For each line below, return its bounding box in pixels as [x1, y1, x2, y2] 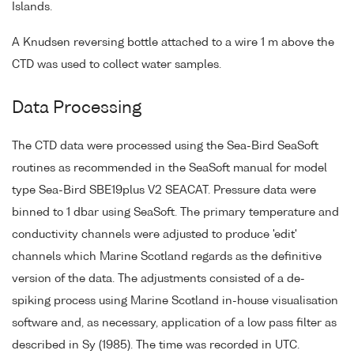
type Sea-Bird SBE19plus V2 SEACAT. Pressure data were [12, 184, 316, 196]
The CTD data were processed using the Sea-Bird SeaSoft [12, 140, 318, 152]
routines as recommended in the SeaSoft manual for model [12, 162, 327, 174]
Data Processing [12, 100, 141, 117]
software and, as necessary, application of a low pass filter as [12, 317, 337, 329]
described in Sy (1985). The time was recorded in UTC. [12, 339, 299, 351]
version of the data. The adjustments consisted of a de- [12, 273, 305, 284]
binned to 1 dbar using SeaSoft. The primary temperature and [12, 206, 339, 218]
